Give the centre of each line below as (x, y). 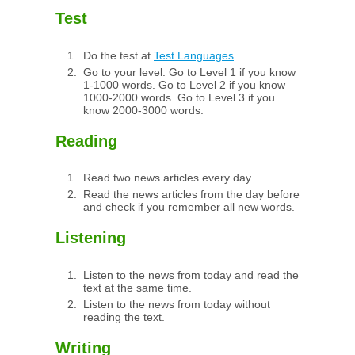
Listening (91, 238)
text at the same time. (137, 287)
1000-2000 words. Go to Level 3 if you (179, 97)
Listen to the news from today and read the (191, 275)
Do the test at (118, 55)
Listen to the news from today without (177, 304)
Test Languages (194, 55)
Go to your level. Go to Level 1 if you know (189, 72)
